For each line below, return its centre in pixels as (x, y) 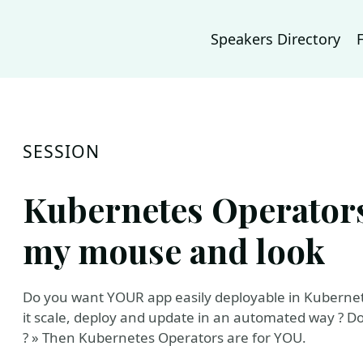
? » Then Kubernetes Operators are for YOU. (164, 337)
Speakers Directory (275, 39)
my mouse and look (174, 250)
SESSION (62, 151)
